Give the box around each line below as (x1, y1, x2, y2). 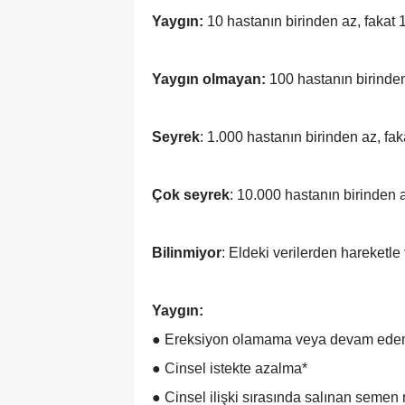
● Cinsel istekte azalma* (152, 361, 311, 377)
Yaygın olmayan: (152, 71, 266, 88)
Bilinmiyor (152, 245, 221, 261)
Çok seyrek (152, 187, 230, 203)
